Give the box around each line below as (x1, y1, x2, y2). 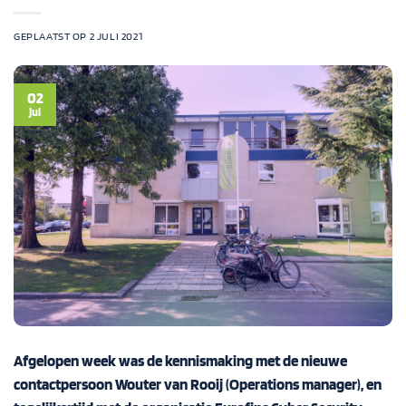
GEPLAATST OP (14, 30, 90, 43)
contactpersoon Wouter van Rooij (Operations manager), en (14, 374, 382, 393)
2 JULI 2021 (89, 30, 143, 43)
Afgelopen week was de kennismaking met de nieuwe (14, 351, 347, 370)
